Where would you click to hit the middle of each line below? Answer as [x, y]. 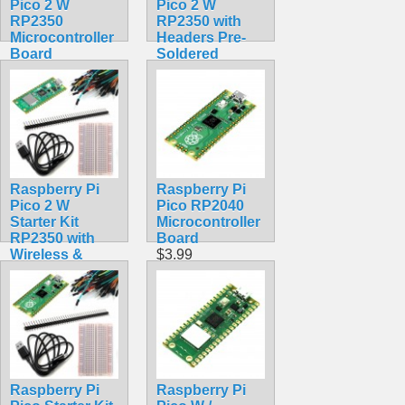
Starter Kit [44, 221]
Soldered [188, 53]
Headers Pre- [201, 37]
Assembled [195, 70]
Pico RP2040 [200, 205]
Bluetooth [44, 270]
